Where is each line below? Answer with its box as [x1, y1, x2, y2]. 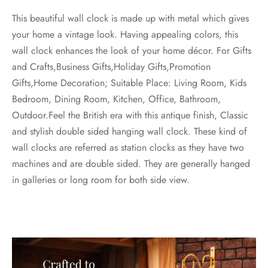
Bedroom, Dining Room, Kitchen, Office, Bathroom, [12, 92, 221, 106]
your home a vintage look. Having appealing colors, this [12, 27, 238, 41]
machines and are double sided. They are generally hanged [12, 156, 250, 170]
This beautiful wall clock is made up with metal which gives [12, 11, 249, 25]
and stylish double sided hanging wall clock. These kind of [12, 124, 247, 138]
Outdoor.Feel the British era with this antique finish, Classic [12, 108, 248, 122]
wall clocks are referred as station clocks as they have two [12, 140, 244, 154]
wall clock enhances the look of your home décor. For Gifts [12, 43, 251, 57]
